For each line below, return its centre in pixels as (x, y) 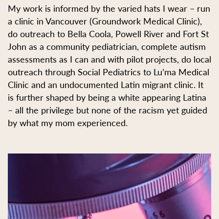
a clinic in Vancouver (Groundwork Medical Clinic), (105, 21)
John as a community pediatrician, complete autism (107, 46)
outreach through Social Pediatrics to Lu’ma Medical (109, 71)
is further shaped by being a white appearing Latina (107, 97)
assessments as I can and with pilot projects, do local (109, 59)
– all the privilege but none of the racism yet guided (108, 109)
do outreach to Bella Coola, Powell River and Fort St (108, 33)
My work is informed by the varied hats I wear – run (109, 8)
